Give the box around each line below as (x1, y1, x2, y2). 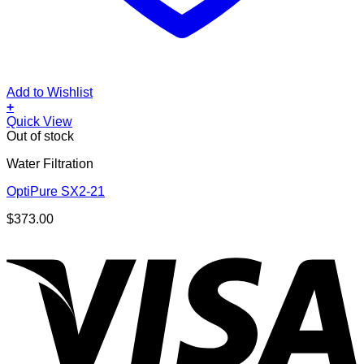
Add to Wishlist (6, 84, 93, 99)
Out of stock (6, 128, 74, 143)
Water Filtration (6, 156, 93, 171)
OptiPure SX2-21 (6, 184, 105, 198)
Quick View (6, 114, 72, 128)
